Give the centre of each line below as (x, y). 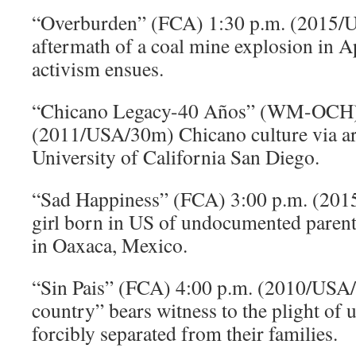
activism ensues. (98, 68)
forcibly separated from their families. (185, 333)
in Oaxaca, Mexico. (110, 245)
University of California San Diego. (176, 157)
